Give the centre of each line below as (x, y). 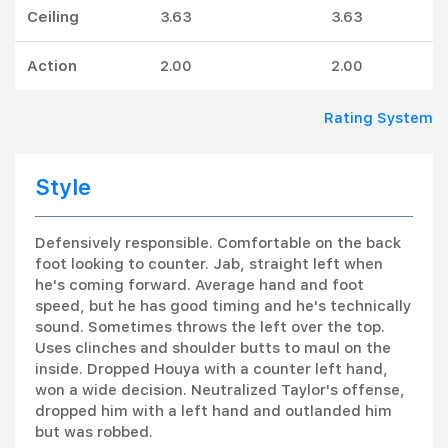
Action (52, 66)
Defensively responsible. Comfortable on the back (218, 243)
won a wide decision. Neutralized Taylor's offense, (220, 390)
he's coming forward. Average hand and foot (199, 285)
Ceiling (53, 17)
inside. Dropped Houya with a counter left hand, (211, 369)
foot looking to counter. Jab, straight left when (209, 264)
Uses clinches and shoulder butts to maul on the (213, 348)
